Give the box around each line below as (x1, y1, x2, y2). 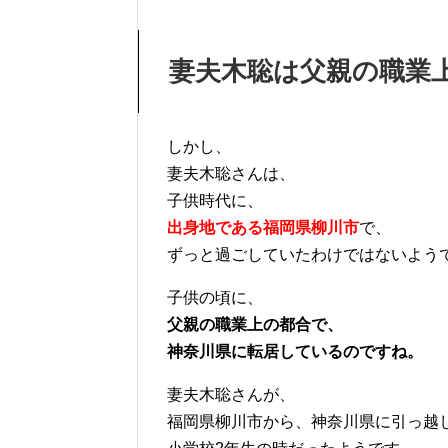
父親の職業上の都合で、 (167, 315, 343, 333)
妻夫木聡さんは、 (167, 164, 295, 182)
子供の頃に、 (167, 288, 263, 306)
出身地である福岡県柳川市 (167, 218, 359, 236)
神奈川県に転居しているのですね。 (167, 342, 423, 360)
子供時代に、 (167, 191, 263, 209)
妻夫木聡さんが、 (167, 385, 295, 403)
